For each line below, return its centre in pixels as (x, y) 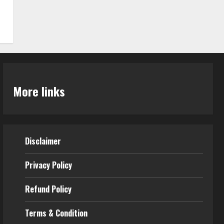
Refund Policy (48, 189)
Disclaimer (43, 141)
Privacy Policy (48, 165)
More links (39, 91)
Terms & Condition (56, 213)
